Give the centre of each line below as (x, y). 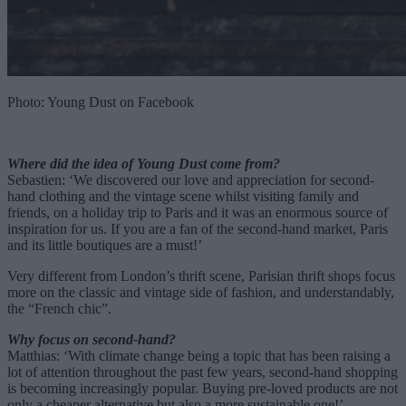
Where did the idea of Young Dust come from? (144, 163)
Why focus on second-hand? (92, 339)
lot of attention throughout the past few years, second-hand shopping (203, 372)
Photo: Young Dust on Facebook (101, 101)
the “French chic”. (59, 308)
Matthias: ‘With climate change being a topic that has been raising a (199, 355)
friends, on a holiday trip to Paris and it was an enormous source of (198, 212)
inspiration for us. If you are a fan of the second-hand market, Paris (198, 228)
